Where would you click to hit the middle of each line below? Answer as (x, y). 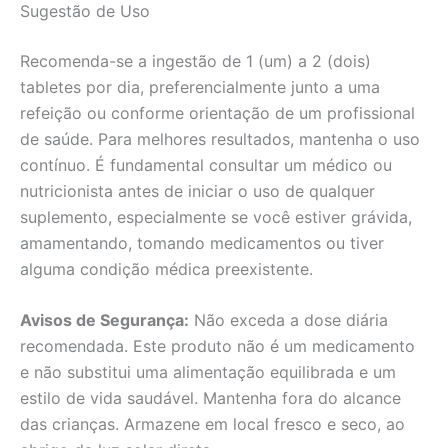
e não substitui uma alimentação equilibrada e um (208, 372)
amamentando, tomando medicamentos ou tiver (202, 242)
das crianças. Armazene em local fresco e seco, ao (212, 424)
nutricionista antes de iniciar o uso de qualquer (197, 190)
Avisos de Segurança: (104, 320)
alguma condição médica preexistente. (166, 268)
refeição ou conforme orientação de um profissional (217, 112)
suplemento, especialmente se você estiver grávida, (216, 216)
